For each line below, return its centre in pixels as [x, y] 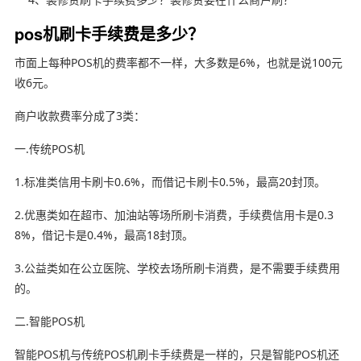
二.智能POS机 [49, 321]
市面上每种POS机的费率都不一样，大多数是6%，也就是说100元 [178, 62]
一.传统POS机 [49, 148]
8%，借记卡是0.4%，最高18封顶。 [104, 234]
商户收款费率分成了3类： [79, 115]
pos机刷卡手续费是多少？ [109, 33]
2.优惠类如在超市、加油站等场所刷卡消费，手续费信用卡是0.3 [174, 214]
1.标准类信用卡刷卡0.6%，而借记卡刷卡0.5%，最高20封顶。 [170, 181]
